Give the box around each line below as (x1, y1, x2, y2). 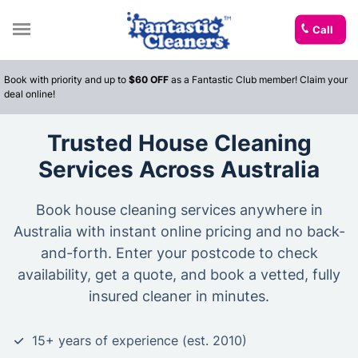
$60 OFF (129, 74, 169, 86)
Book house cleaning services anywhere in (35, 201, 323, 218)
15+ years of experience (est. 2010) (32, 332, 247, 348)
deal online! (4, 88, 55, 100)
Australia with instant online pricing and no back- (13, 223, 345, 240)
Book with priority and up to (4, 74, 129, 86)
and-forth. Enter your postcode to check (40, 245, 318, 261)
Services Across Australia (38, 156, 320, 183)
